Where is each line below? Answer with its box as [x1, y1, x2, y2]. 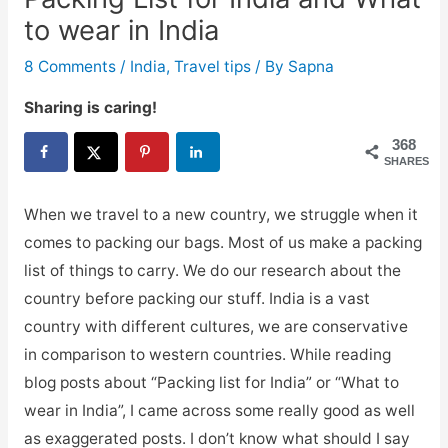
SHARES [384, 154, 430, 167]
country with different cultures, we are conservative [23, 316, 408, 336]
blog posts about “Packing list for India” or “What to [23, 372, 399, 392]
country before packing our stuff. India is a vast [23, 288, 370, 308]
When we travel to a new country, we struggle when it [23, 204, 418, 224]
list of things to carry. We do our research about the [23, 260, 401, 280]
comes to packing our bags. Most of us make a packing [23, 232, 422, 252]
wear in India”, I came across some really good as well [23, 400, 415, 420]
